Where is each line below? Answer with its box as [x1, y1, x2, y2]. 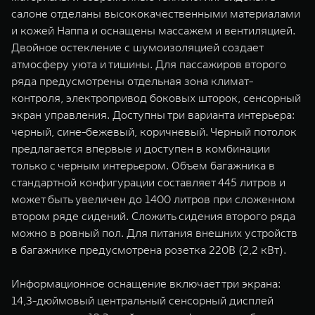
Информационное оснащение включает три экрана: [11, 276, 281, 290]
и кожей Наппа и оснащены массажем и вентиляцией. [11, 23, 295, 37]
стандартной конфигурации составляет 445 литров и [11, 175, 285, 189]
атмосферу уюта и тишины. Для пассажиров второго [11, 57, 286, 71]
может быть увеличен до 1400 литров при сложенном [11, 192, 295, 206]
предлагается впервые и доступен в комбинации [11, 141, 270, 155]
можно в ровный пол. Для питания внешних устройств [11, 226, 297, 240]
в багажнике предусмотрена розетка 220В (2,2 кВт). [11, 243, 286, 257]
